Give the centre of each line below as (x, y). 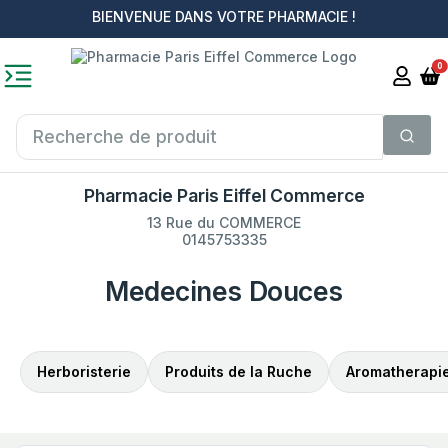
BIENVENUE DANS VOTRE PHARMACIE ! (224, 16)
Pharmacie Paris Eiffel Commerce (224, 195)
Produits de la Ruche (238, 371)
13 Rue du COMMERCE (224, 222)
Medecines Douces (224, 291)
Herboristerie (84, 371)
